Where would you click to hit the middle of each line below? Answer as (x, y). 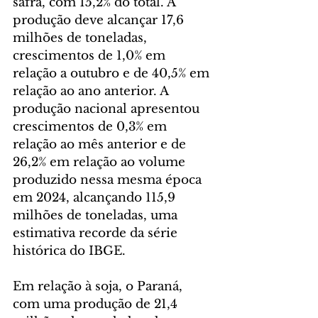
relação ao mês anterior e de (101, 145)
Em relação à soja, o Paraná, (99, 287)
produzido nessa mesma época (109, 180)
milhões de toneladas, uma (97, 216)
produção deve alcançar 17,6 (100, 21)
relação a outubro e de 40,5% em (113, 74)
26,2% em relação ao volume (101, 163)
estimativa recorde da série (97, 234)
